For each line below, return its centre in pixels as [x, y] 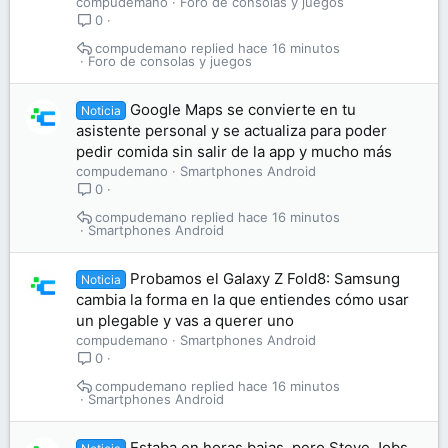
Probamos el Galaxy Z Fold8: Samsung [265, 278]
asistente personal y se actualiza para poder [231, 130]
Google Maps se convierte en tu [243, 109]
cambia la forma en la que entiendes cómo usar [242, 299]
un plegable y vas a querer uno [185, 320]
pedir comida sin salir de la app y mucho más [234, 151]
